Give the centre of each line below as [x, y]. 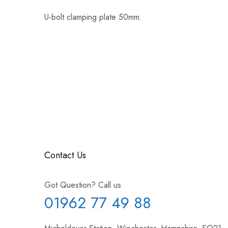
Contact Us [65, 155]
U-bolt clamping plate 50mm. [93, 17]
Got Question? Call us [83, 185]
